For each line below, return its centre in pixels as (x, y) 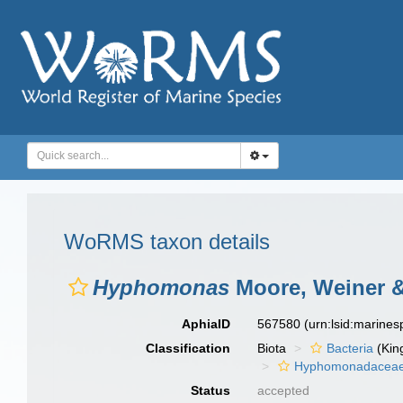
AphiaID (206, 324)
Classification (188, 348)
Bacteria (350, 348)
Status (211, 390)
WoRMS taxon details (167, 242)
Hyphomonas (161, 287)
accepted (284, 390)
